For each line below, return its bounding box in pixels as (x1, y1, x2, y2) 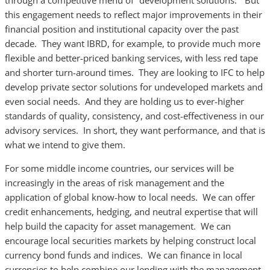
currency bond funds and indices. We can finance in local (5, 249, 242, 261)
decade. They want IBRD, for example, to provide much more (5, 37, 260, 49)
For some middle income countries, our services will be (5, 162, 234, 174)
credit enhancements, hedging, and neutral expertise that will (5, 206, 258, 218)
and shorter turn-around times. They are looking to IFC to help (5, 66, 265, 78)
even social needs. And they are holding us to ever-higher (5, 95, 244, 107)
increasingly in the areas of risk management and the (5, 177, 224, 189)
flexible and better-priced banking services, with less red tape (5, 52, 258, 64)
